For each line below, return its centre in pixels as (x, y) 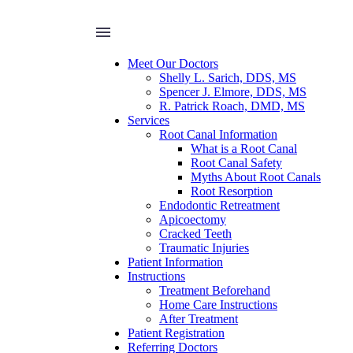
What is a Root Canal (244, 149)
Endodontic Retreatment (219, 205)
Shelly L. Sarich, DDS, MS (228, 78)
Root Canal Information (218, 134)
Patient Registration (176, 333)
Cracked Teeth (195, 234)
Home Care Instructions (218, 305)
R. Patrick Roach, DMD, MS (232, 106)
